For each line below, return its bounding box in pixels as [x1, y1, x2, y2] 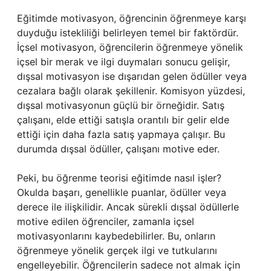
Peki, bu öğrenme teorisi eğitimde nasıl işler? [17, 172, 221, 184]
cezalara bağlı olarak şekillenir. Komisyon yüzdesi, [17, 85, 245, 97]
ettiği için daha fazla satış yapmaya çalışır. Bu [17, 128, 225, 140]
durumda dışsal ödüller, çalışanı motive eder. [17, 143, 220, 155]
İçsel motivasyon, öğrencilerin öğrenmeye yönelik [17, 41, 243, 53]
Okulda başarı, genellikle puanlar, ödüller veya [17, 186, 226, 198]
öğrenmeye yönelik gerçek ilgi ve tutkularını [17, 244, 217, 256]
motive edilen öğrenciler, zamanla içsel [17, 215, 194, 227]
